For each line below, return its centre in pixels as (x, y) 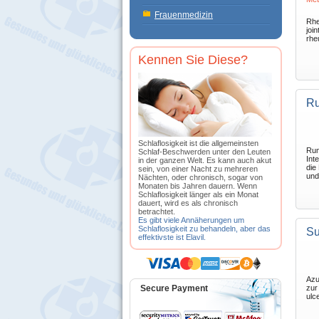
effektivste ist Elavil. (172, 237)
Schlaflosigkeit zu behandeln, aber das (204, 229)
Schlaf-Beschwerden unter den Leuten (204, 152)
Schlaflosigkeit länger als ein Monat (198, 194)
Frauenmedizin (184, 15)
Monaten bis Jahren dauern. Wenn (198, 186)
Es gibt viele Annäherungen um (191, 220)
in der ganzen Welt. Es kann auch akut (205, 160)
